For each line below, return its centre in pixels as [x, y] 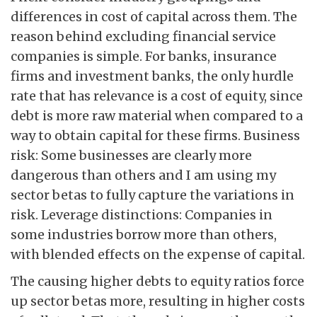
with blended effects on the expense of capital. [158, 255]
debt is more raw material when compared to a [157, 116]
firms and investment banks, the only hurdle [152, 76]
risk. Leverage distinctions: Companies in [142, 215]
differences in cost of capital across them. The [154, 17]
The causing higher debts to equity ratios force [157, 282]
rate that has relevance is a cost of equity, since [157, 96]
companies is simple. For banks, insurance [144, 57]
